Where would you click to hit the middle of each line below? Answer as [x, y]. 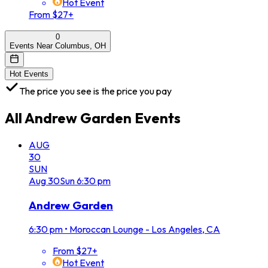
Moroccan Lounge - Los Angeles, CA [145, 229]
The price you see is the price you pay [95, 91]
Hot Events [29, 74]
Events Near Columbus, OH [58, 46]
